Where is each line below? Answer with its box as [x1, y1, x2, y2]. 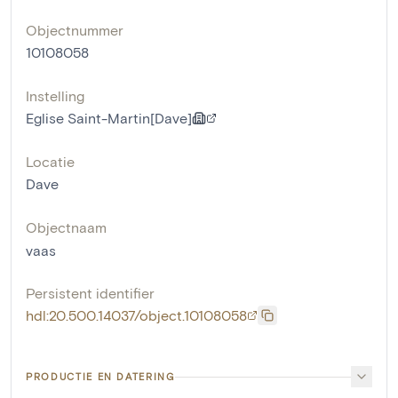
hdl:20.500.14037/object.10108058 [26, 306, 247, 323]
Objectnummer [26, 21, 123, 38]
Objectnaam [26, 219, 107, 235]
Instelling [26, 87, 84, 104]
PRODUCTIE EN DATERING [26, 370, 175, 382]
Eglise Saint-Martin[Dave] [26, 109, 192, 126]
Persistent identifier [26, 284, 155, 301]
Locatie [26, 153, 75, 170]
